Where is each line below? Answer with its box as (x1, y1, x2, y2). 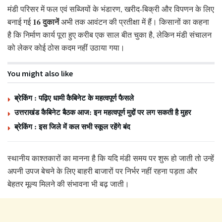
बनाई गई (7, 16, 33, 27)
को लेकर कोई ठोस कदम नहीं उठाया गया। (7, 42, 125, 53)
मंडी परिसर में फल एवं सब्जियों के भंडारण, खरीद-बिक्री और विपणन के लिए (7, 3, 214, 14)
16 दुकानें (33, 15, 59, 27)
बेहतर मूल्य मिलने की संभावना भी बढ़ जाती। (7, 178, 129, 189)
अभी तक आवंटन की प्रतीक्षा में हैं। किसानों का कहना (59, 16, 209, 27)
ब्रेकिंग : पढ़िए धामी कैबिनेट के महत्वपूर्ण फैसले (14, 92, 134, 103)
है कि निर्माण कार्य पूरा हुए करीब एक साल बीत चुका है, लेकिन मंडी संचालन (7, 29, 212, 40)
